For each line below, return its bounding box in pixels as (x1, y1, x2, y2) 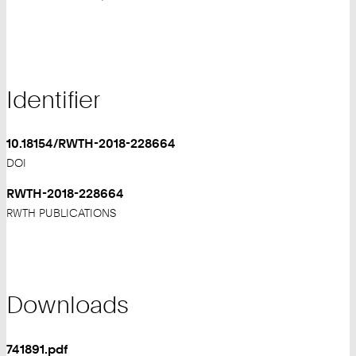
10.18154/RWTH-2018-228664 (6, 135, 176, 152)
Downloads (6, 290, 129, 319)
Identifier (6, 85, 100, 114)
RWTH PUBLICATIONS (6, 206, 116, 219)
